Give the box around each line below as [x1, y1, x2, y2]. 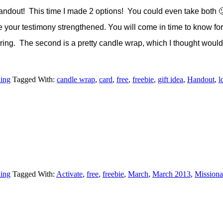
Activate [56, 169, 83, 178]
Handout [187, 75, 215, 84]
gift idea [158, 75, 183, 84]
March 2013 [152, 169, 191, 178]
